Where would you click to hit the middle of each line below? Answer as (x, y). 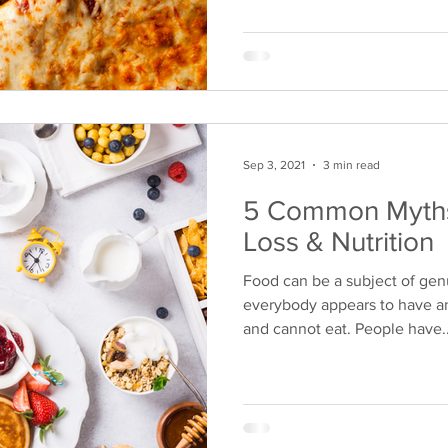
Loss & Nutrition (338, 241)
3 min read (351, 164)
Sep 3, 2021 (274, 164)
